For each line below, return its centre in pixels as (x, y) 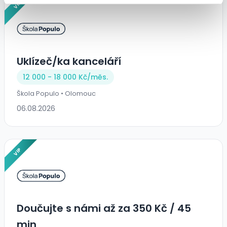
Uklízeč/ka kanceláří (69, 62)
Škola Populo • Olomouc (56, 94)
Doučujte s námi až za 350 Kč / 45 (104, 209)
